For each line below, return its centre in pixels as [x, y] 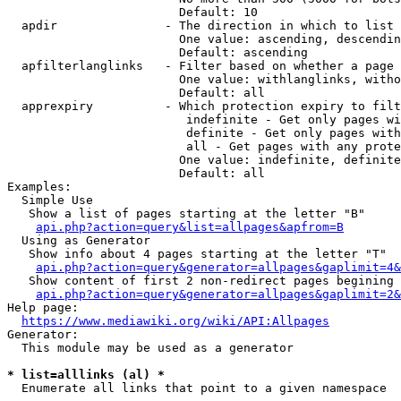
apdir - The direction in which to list [200, 26]
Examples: [39, 187]
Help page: [43, 307]
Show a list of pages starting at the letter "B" [186, 213]
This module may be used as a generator [150, 348]
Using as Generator [79, 240]
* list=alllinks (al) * [86, 375]
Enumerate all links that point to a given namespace [197, 388]
